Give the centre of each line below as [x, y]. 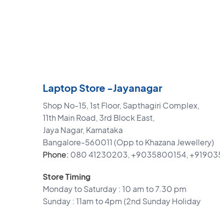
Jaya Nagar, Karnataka [83, 130]
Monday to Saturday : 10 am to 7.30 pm [115, 189]
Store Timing [67, 176]
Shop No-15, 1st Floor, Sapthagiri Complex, [121, 105]
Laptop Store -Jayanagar [102, 87]
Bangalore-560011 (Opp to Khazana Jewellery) [128, 142]
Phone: [56, 154]
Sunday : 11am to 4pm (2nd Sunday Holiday [122, 201]
